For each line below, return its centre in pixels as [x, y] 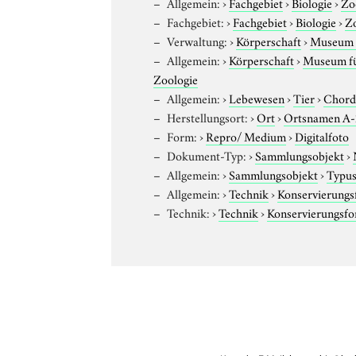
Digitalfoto [322, 135]
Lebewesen [257, 97]
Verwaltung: [197, 40]
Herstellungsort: [208, 116]
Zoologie [176, 78]
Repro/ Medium [246, 135]
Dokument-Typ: [207, 155]
